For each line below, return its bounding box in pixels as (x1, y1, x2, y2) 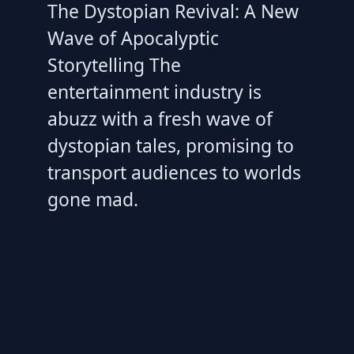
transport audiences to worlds (47, 160, 301, 186)
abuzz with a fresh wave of (47, 106, 273, 132)
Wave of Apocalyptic (47, 25, 219, 51)
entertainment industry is (47, 79, 262, 105)
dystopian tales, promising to (47, 133, 294, 159)
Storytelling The (47, 52, 181, 78)
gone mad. (47, 186, 138, 213)
